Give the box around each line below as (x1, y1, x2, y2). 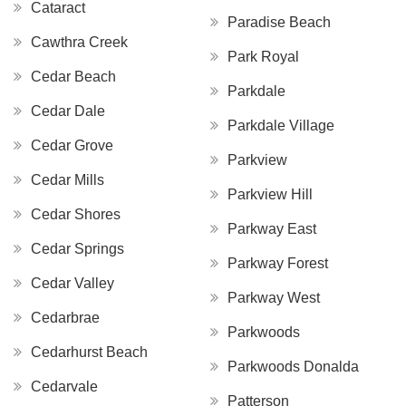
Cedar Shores (31, 207, 121, 223)
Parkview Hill (227, 187, 313, 203)
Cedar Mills (31, 172, 104, 188)
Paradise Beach (227, 14, 331, 31)
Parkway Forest (227, 256, 328, 272)
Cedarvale (31, 379, 98, 395)
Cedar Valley (31, 275, 114, 292)
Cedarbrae (31, 310, 100, 326)
